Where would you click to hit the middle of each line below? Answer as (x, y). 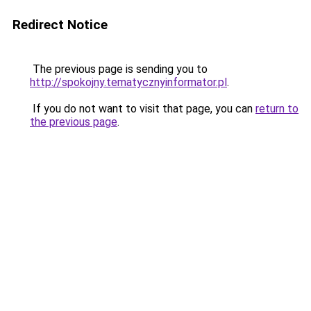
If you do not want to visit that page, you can (143, 109)
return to (277, 109)
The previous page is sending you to (119, 69)
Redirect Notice (60, 25)
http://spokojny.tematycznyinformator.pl (128, 82)
